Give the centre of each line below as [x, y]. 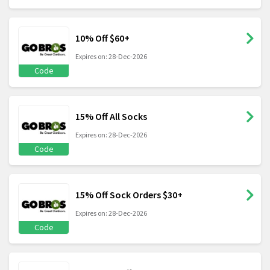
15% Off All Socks [111, 117]
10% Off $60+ [102, 38]
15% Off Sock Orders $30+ [129, 195]
